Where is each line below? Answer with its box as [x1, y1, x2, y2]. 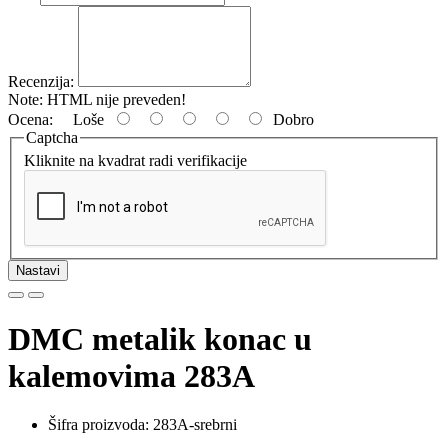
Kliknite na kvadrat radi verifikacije [24, 152, 247, 170]
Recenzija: [8, 72, 74, 90]
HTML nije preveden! [43, 90, 186, 108]
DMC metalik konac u [8, 320, 312, 357]
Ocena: [8, 110, 53, 128]
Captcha [26, 128, 78, 146]
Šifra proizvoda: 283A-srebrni [48, 416, 237, 434]
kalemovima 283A [8, 357, 255, 394]
